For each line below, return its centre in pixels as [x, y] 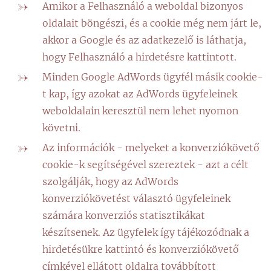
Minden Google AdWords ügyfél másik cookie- [153, 77]
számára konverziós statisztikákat [124, 215]
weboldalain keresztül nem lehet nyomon [140, 111]
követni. [61, 128]
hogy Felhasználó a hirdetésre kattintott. [139, 57]
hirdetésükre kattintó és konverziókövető [141, 249]
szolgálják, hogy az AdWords [110, 181]
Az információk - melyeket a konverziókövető [151, 148]
